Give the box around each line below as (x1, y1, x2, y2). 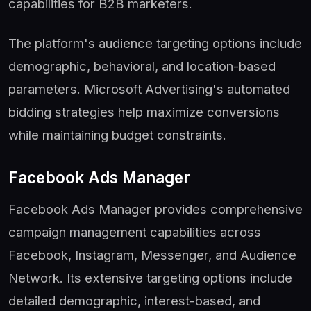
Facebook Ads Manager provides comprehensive (8, 201, 303, 217)
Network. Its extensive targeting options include (8, 269, 292, 285)
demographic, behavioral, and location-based (8, 58, 276, 74)
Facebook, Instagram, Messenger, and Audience (8, 246, 296, 262)
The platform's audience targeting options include (8, 35, 302, 51)
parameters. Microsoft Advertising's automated (8, 81, 290, 96)
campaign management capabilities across (8, 224, 261, 239)
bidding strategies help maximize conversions (8, 103, 280, 119)
